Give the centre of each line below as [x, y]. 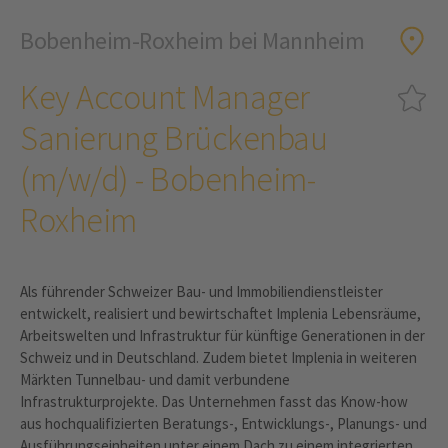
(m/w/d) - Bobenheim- [167, 179]
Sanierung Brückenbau [173, 138]
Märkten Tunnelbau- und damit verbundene [155, 379]
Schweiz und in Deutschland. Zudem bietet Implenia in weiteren [218, 357]
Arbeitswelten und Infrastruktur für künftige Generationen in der [222, 335]
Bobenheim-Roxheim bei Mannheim [192, 40]
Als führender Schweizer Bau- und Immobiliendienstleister [201, 291]
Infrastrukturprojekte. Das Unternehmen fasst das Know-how [214, 401]
